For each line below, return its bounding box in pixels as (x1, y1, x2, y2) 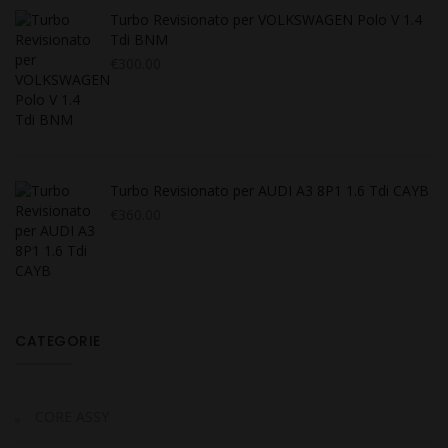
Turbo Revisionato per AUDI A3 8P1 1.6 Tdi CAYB (110, 180, 429, 200)
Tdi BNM (110, 29, 168, 49)
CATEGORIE (15, 330, 101, 351)
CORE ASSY (35, 406, 109, 426)
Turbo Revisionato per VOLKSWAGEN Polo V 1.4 (110, 9, 422, 29)
